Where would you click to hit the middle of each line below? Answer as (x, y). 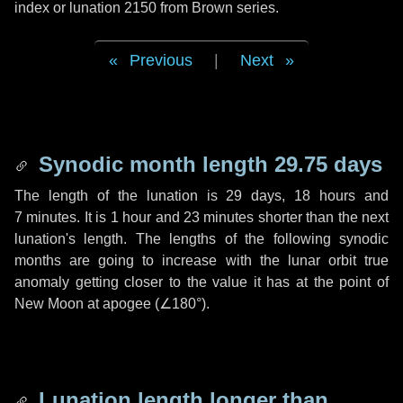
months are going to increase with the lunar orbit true (201, 260)
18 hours (325, 196)
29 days (254, 196)
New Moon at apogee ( (87, 304)
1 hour (131, 217)
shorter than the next (322, 217)
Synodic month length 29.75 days (207, 164)
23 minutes (219, 217)
